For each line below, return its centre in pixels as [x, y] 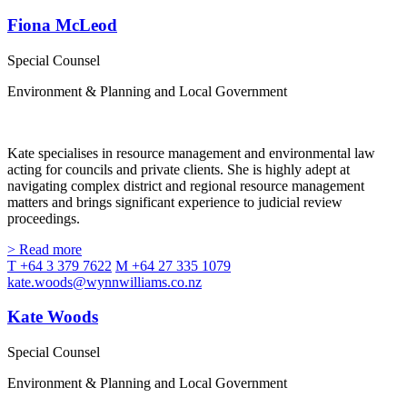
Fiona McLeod [62, 25]
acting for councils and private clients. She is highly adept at [179, 169]
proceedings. [44, 218]
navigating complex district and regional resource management [186, 185]
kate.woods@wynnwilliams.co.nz [104, 282]
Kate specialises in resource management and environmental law [191, 153]
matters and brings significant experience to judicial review [175, 202]
